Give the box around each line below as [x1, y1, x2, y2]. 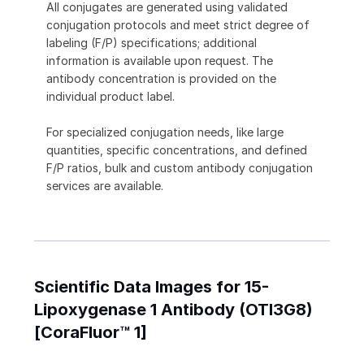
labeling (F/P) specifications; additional [46, 36, 257, 50]
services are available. [46, 179, 163, 193]
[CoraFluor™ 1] [34, 323, 147, 343]
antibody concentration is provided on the [46, 71, 276, 86]
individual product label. [46, 89, 175, 104]
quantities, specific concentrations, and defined [46, 143, 307, 158]
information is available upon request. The [46, 54, 273, 68]
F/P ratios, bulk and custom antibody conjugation [46, 161, 313, 175]
